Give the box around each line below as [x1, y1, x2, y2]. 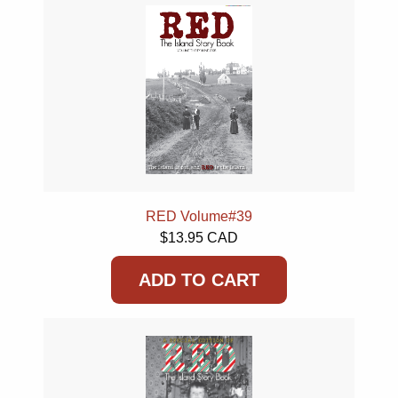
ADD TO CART [139, 270, 259, 290]
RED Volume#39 [146, 209, 252, 224]
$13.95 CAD [160, 230, 238, 245]
